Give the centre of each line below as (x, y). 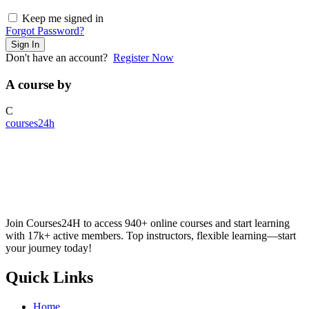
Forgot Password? (45, 31)
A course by (39, 84)
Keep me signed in (63, 19)
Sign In (25, 45)
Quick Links (49, 278)
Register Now (143, 58)
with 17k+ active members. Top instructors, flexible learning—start (151, 236)
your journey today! (49, 248)
